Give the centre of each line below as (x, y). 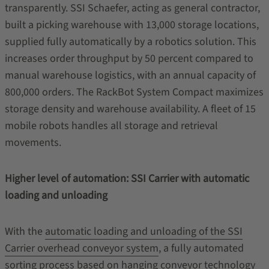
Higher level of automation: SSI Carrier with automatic (127, 179)
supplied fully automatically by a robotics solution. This (130, 42)
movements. (33, 143)
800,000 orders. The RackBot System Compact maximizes (134, 92)
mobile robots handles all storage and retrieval (111, 126)
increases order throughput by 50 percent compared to (129, 59)
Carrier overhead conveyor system (81, 248)
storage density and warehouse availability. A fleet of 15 (130, 109)
